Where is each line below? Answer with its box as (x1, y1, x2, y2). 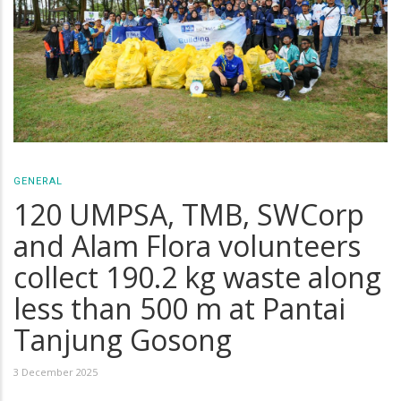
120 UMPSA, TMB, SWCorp (13, 194, 364, 234)
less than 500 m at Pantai (13, 288, 346, 328)
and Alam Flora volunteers (13, 226, 361, 265)
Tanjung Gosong (13, 320, 232, 359)
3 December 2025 (13, 364, 98, 379)
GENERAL (13, 175, 63, 187)
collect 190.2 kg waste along (13, 257, 381, 296)
